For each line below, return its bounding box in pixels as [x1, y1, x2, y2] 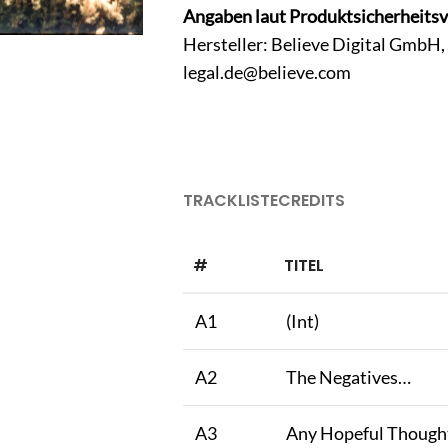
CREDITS [278, 189, 345, 213]
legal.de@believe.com [183, 61, 351, 84]
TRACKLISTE [183, 189, 278, 213]
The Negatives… [286, 366, 411, 389]
